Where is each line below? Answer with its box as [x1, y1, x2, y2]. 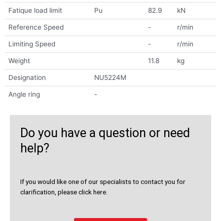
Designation [8, 74, 46, 82]
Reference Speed [8, 23, 64, 32]
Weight [8, 57, 30, 65]
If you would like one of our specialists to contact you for [20, 178, 185, 186]
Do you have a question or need [20, 126, 190, 141]
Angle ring [8, 90, 40, 99]
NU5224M [94, 74, 126, 82]
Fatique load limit [8, 6, 62, 15]
